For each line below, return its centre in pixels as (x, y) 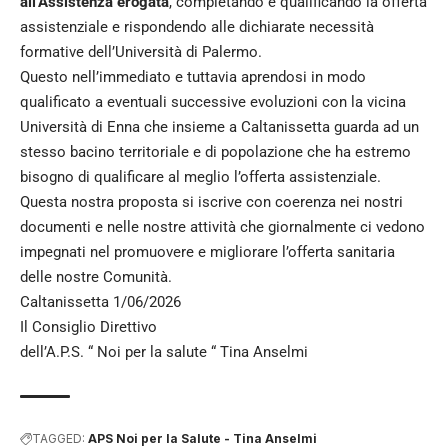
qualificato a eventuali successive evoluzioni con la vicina (213, 101)
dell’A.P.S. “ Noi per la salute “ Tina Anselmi (164, 351)
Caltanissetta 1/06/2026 (100, 301)
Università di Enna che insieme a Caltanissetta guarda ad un (219, 126)
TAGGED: (58, 438)
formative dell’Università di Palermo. (141, 51)
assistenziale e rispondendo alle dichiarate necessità (197, 26)
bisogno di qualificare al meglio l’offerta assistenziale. (200, 176)
